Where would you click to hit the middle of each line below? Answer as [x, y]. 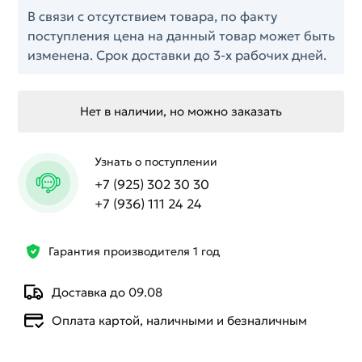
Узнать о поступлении [156, 161]
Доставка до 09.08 [107, 292]
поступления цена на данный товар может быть [181, 36]
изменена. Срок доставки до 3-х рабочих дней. [177, 55]
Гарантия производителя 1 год [135, 251]
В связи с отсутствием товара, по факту [152, 16]
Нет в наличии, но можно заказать [181, 111]
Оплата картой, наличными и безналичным [180, 320]
